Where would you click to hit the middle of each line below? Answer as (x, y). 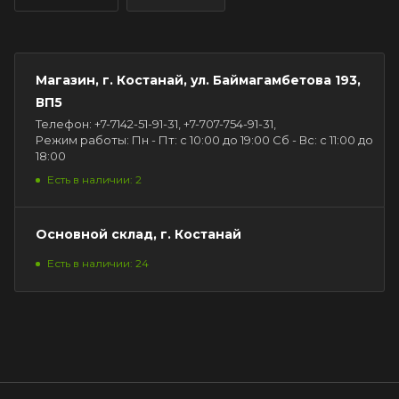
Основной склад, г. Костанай (138, 234)
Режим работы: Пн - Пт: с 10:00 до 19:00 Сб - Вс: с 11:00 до (204, 139)
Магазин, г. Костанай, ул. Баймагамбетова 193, (198, 80)
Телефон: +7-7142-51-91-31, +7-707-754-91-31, (156, 123)
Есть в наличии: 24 (98, 263)
